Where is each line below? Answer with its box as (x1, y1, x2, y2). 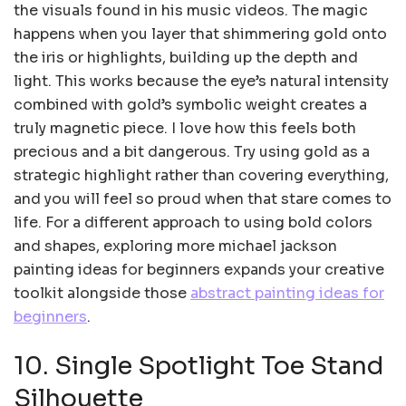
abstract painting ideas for (190, 284, 384, 304)
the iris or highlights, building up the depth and (14, 48, 358, 68)
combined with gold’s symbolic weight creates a (14, 95, 367, 115)
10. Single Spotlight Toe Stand (14, 350, 384, 382)
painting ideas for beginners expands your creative (14, 260, 384, 280)
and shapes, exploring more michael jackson (14, 237, 337, 256)
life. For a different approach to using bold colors (14, 213, 372, 233)
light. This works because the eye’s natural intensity (14, 72, 389, 92)
